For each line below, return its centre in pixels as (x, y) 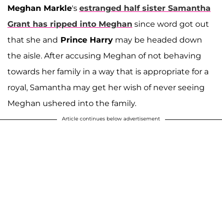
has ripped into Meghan (81, 24)
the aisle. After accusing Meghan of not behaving (104, 55)
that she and (33, 40)
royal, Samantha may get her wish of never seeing (106, 87)
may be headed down (158, 40)
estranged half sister (124, 8)
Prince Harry (85, 40)
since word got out (171, 24)
